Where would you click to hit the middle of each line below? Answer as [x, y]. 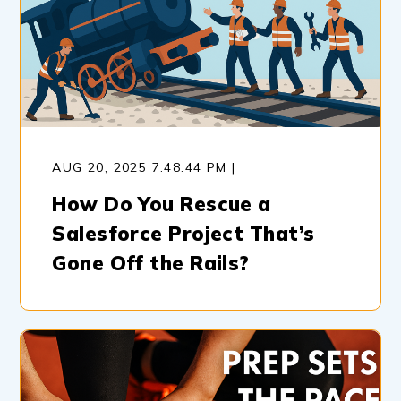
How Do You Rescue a [162, 204]
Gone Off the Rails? [151, 263]
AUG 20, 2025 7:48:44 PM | [144, 167]
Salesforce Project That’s [183, 233]
